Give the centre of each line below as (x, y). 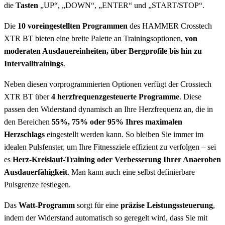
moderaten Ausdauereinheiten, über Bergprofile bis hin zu (103, 51)
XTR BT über (28, 97)
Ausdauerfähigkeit (36, 172)
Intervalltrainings (34, 64)
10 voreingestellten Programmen (73, 26)
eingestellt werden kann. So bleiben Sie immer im (124, 135)
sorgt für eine (98, 205)
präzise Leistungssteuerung (167, 205)
